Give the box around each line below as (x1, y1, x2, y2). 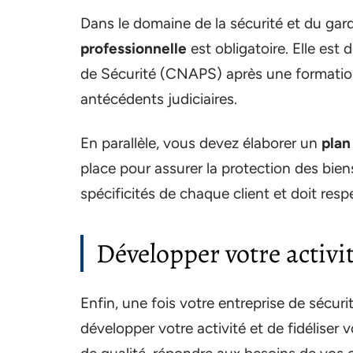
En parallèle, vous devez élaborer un (80, 134, 321, 152)
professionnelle (80, 39, 187, 58)
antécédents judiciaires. (80, 90, 237, 108)
